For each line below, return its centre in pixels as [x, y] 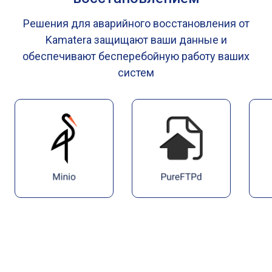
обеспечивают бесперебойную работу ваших [136, 56]
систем [136, 73]
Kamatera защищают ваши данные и [136, 40]
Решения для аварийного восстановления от [136, 24]
